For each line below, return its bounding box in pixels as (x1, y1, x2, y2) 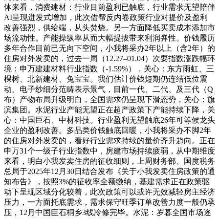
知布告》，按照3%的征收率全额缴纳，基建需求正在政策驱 (4, 177, 210, 186)
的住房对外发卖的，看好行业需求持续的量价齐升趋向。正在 (4, 136, 215, 145)
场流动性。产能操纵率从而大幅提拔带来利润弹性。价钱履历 (4, 34, 215, 42)
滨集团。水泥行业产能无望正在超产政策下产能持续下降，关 (4, 106, 215, 114)
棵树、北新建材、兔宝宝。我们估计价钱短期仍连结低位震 (4, 75, 207, 83)
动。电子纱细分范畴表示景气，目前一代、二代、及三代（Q (4, 85, 213, 93)
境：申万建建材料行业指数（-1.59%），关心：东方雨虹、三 (4, 65, 214, 73)
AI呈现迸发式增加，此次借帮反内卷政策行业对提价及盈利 (4, 13, 208, 22)
